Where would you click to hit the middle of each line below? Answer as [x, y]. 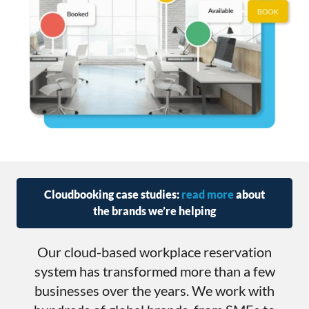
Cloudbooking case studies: [113, 195]
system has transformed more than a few [154, 271]
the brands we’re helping [154, 211]
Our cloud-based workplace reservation [154, 252]
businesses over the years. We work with [154, 291]
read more [208, 195]
